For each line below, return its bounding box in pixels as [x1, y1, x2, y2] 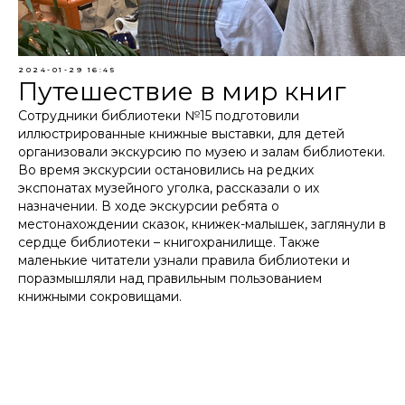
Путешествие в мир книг [18, 76, 346, 107]
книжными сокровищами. [18, 288, 182, 305]
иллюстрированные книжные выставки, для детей [18, 126, 344, 142]
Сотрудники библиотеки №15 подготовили [18, 108, 299, 124]
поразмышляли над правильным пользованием [18, 270, 322, 287]
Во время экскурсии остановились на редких [18, 162, 314, 178]
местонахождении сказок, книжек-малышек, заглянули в [18, 216, 386, 232]
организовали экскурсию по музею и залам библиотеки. [18, 144, 385, 160]
